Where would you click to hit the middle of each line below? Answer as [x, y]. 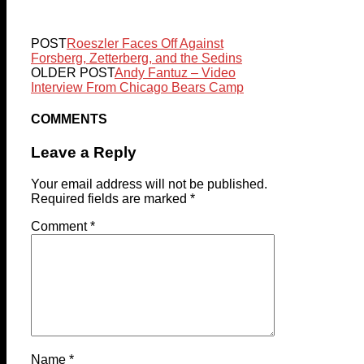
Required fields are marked [110, 199]
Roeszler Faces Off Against [145, 43]
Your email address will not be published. [149, 184]
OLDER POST [73, 72]
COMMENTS [69, 119]
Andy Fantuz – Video [175, 72]
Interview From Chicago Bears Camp [137, 87]
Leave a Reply [84, 153]
